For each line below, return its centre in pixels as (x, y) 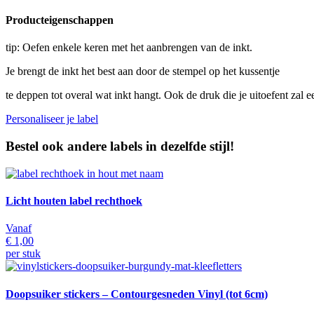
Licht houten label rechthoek (74, 201)
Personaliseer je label (52, 119)
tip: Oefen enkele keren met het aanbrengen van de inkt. (130, 48)
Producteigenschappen (60, 20)
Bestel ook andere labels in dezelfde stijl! (120, 146)
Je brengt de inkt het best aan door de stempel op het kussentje (143, 71)
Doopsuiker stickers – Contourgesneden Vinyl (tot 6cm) (137, 294)
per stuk (23, 254)
